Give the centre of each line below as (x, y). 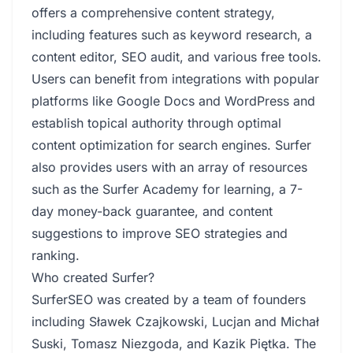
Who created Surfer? (93, 277)
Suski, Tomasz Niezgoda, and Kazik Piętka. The (174, 344)
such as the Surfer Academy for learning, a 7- (167, 189)
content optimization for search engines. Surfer (171, 145)
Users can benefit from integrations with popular (175, 79)
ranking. (56, 255)
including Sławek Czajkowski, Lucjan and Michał (175, 321)
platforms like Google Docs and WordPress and (173, 101)
